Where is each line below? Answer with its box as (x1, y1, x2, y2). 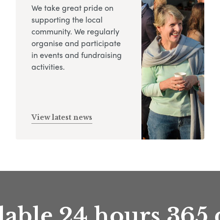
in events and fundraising (31, 49, 122, 60)
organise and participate (31, 37, 121, 49)
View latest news (31, 112, 92, 122)
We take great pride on (31, 1, 113, 13)
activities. (31, 60, 65, 72)
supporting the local (31, 13, 103, 25)
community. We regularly (31, 25, 119, 37)
